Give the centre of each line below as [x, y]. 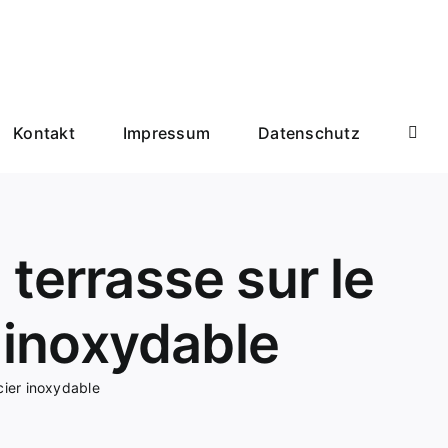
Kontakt [44, 132]
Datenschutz [309, 132]
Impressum [166, 132]
